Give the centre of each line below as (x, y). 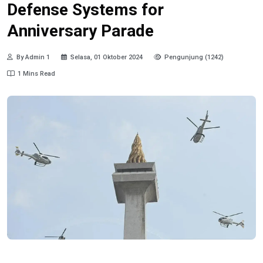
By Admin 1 (33, 58)
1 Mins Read (36, 74)
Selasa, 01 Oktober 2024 (107, 58)
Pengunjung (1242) (194, 58)
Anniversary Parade (80, 31)
